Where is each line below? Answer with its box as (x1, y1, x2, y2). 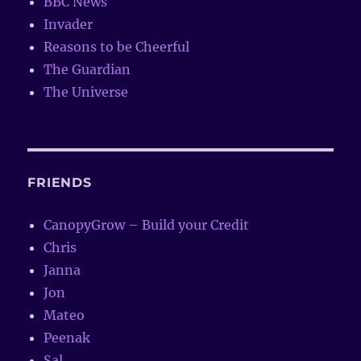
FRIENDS (27, 175, 92, 191)
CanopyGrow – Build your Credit (44, 217, 250, 234)
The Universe (44, 84, 129, 101)
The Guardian (44, 61, 131, 78)
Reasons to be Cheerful (44, 39, 190, 56)
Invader (44, 16, 93, 33)
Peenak (44, 330, 91, 346)
